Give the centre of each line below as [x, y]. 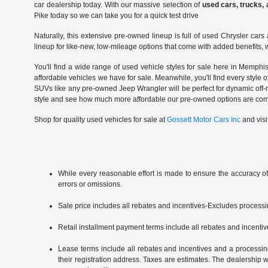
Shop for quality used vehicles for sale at [101, 120]
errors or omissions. [90, 185]
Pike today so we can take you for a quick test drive [117, 16]
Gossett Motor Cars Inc [204, 120]
